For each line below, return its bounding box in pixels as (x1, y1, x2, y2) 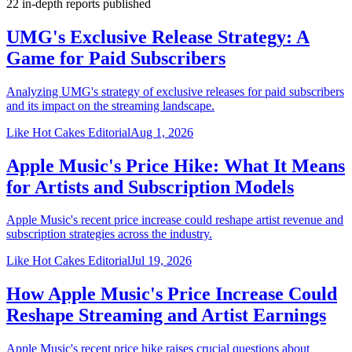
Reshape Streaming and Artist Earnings (6, 305, 326, 326)
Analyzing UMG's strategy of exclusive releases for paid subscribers (6, 84, 344, 98)
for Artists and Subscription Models (6, 176, 294, 197)
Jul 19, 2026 (130, 254, 192, 268)
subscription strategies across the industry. (6, 227, 212, 241)
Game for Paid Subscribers (6, 47, 225, 68)
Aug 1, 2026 (130, 125, 193, 139)
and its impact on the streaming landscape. (6, 98, 214, 112)
